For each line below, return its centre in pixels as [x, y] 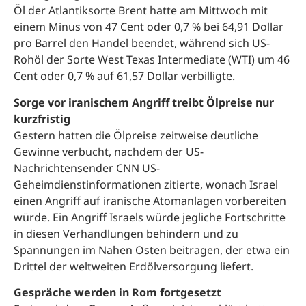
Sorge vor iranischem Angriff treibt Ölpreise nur [144, 102]
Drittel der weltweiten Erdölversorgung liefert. [134, 266]
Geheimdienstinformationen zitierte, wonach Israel [146, 184]
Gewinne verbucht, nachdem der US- [109, 151]
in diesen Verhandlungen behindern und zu [126, 233]
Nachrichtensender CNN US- [87, 168]
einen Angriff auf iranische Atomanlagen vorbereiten [150, 200]
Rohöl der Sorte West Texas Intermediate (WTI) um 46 [152, 60]
